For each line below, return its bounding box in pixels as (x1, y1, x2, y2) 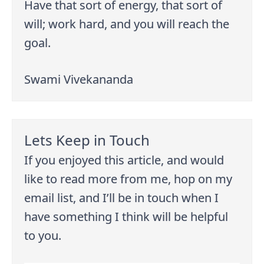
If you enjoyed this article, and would (24, 152, 225, 169)
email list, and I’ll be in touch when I (24, 190, 219, 206)
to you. (24, 227, 62, 244)
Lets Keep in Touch (24, 130, 150, 150)
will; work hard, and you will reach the (24, 15, 230, 32)
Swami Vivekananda (24, 71, 134, 87)
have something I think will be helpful (24, 209, 229, 225)
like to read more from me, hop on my (24, 171, 233, 187)
